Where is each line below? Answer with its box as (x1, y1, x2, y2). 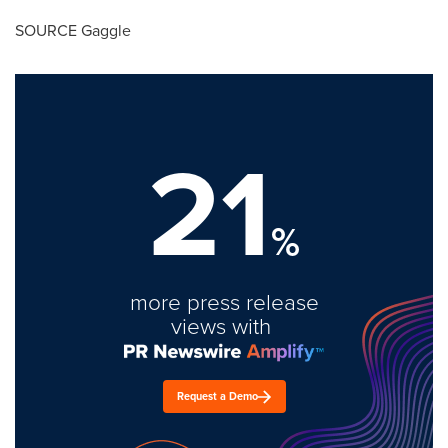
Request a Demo (177, 388, 258, 404)
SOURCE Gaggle (15, 19, 131, 41)
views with (171, 310, 277, 341)
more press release (129, 286, 319, 317)
